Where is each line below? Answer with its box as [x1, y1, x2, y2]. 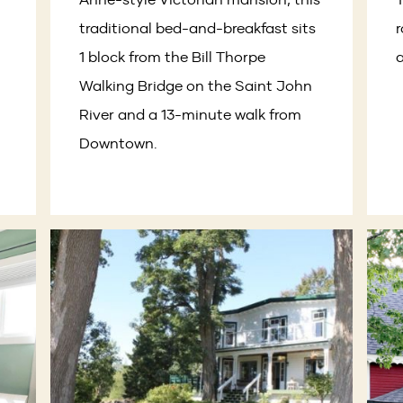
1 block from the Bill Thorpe [79, 47, 266, 66]
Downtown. [79, 133, 158, 152]
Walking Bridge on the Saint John [79, 76, 313, 94]
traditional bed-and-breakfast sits [79, 18, 317, 37]
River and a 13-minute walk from [79, 104, 302, 123]
